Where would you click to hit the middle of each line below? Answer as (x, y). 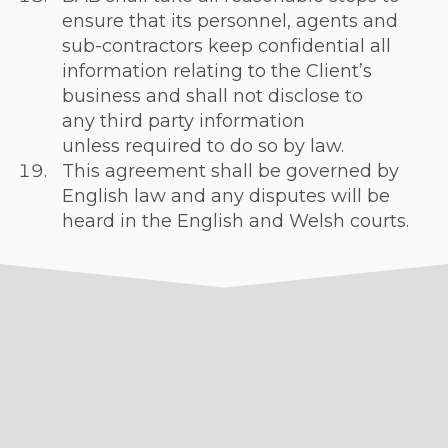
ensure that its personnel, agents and (230, 21)
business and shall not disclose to (212, 96)
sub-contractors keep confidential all (226, 46)
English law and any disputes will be (226, 196)
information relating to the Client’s (217, 71)
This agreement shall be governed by (230, 171)
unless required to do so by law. (203, 146)
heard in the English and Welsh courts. (235, 221)
